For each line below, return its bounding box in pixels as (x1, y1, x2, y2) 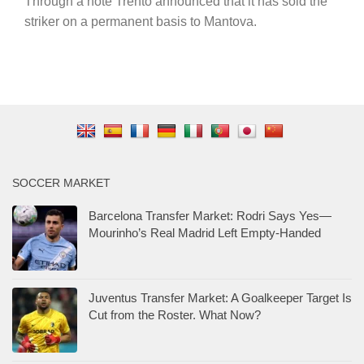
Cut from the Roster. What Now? (89, 307, 261, 322)
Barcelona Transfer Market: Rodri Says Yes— (89, 208, 331, 223)
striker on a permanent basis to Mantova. (24, 14, 257, 28)
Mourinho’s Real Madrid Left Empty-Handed (89, 225, 321, 240)
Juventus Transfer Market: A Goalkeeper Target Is (89, 290, 352, 305)
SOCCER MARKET (12, 175, 110, 189)
